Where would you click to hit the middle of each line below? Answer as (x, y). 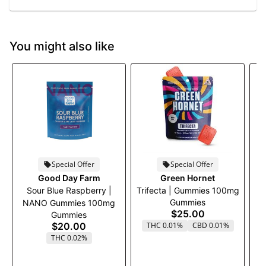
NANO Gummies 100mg (69, 203)
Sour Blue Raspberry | (69, 190)
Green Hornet (188, 178)
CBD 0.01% (210, 225)
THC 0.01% (164, 225)
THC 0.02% (69, 238)
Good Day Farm (69, 178)
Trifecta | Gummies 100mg (188, 190)
